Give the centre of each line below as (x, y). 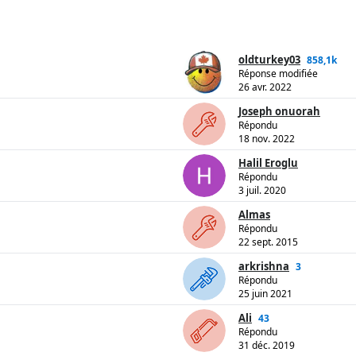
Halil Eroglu (268, 163)
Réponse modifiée (278, 74)
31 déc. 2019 (267, 346)
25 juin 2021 (265, 294)
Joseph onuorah (279, 112)
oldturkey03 (269, 60)
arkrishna (264, 267)
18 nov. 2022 (267, 139)
